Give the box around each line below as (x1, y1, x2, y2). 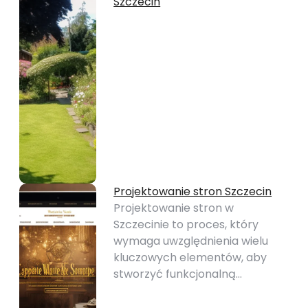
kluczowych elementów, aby (113, 250, 267, 265)
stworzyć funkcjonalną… (113, 266, 243, 282)
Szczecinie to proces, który (113, 217, 259, 232)
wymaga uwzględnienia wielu (113, 233, 269, 249)
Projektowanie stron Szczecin (113, 184, 272, 199)
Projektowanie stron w (113, 200, 234, 216)
